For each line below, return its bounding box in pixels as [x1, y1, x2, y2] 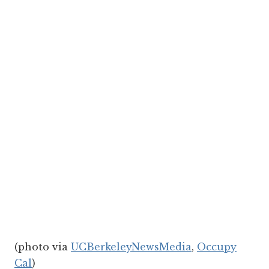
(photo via [14, 240, 71, 253]
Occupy [197, 240, 237, 253]
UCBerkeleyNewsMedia [71, 240, 192, 253]
